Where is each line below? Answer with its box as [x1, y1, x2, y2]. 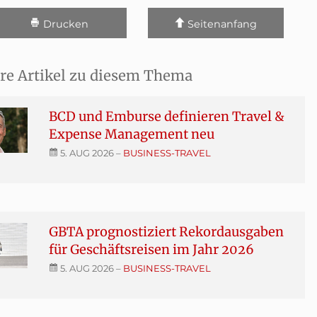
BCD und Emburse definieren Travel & [48, 108, 284, 125]
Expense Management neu [48, 125, 214, 142]
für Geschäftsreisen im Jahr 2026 [48, 241, 254, 258]
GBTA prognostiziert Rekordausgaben [48, 223, 284, 240]
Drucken [40, 17, 88, 30]
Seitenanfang [185, 17, 258, 30]
